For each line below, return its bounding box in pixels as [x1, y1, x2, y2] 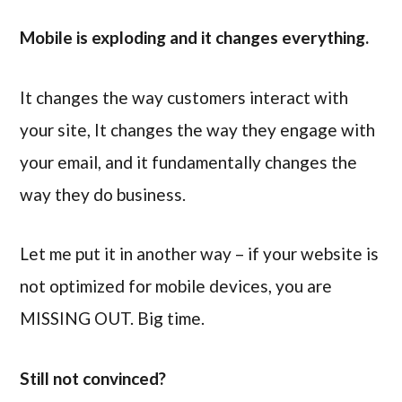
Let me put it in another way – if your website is [20, 243, 380, 265]
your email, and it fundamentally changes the [20, 151, 358, 172]
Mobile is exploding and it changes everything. [20, 26, 373, 48]
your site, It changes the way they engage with [20, 118, 376, 140]
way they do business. [20, 183, 187, 205]
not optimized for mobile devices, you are [20, 275, 333, 297]
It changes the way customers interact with [20, 86, 349, 108]
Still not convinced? [20, 368, 167, 389]
